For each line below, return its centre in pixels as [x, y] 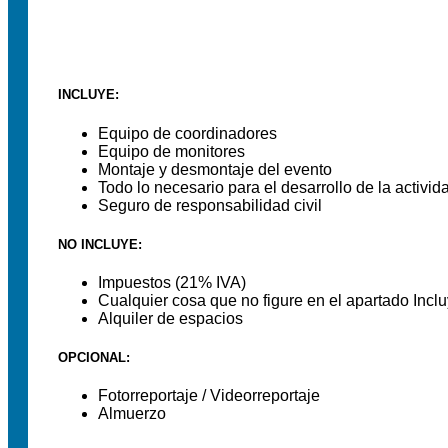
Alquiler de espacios [170, 318]
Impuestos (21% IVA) [172, 282]
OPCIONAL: [94, 358]
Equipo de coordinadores [187, 133]
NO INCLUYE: [100, 244]
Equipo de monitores [171, 151]
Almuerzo [132, 414]
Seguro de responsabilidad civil [210, 205]
